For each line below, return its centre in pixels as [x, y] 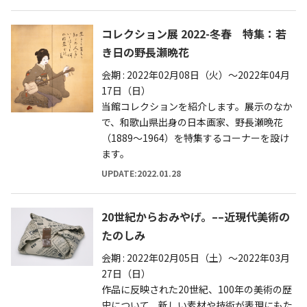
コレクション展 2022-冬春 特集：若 [194, 33]
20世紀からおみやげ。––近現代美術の [196, 216]
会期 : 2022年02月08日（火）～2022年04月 [196, 74]
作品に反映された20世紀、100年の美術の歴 [197, 289]
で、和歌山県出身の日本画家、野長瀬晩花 [192, 122]
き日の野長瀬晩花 [145, 52]
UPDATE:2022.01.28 [141, 173]
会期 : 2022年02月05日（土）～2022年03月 [196, 257]
